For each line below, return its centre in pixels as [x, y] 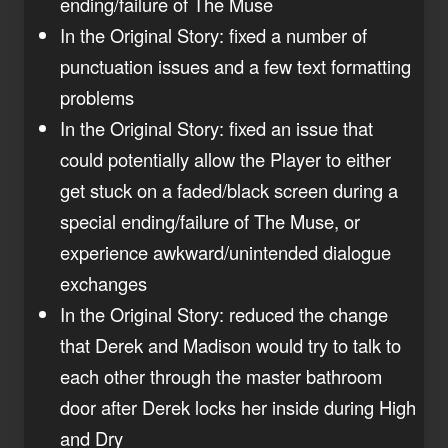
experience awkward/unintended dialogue [225, 251]
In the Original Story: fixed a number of [213, 34]
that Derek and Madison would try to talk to [230, 344]
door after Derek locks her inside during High [238, 406]
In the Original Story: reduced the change [224, 313]
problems [97, 96]
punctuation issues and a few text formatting [235, 65]
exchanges [103, 282]
